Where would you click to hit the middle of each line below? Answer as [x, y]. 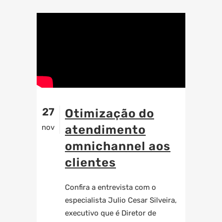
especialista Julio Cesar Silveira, [121, 200]
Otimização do [110, 113]
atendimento [105, 130]
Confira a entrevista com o [111, 187]
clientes [90, 162]
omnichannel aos [118, 146]
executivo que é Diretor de [111, 213]
